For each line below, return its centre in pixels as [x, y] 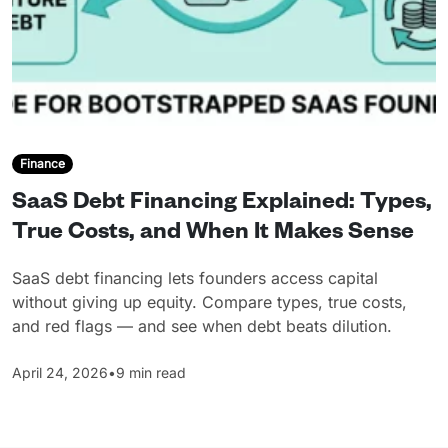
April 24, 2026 [60, 373]
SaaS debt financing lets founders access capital [195, 278]
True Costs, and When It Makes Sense [213, 235]
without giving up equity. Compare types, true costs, [209, 302]
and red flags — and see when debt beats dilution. [202, 326]
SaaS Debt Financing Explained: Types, [222, 205]
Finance [42, 163]
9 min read [151, 373]
